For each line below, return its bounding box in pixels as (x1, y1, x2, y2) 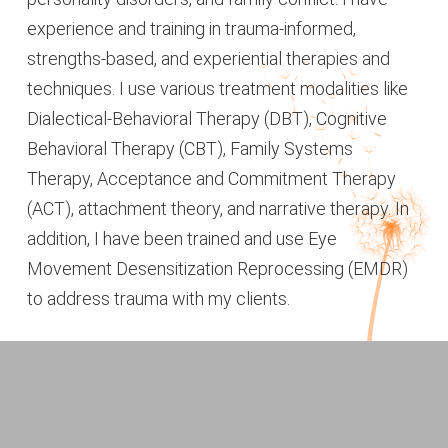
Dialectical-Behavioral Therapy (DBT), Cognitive (27, 107, 387, 129)
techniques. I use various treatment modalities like (27, 77, 408, 99)
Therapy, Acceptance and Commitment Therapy (27, 167, 396, 189)
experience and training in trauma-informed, (27, 17, 356, 39)
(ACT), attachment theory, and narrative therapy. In (27, 197, 409, 219)
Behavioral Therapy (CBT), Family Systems (27, 137, 353, 159)
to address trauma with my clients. (27, 287, 290, 309)
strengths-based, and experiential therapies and (27, 47, 390, 69)
